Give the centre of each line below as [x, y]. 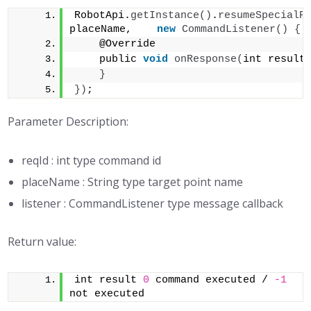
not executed [107, 294]
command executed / [212, 280]
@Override [118, 44]
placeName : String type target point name [133, 182]
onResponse [206, 59]
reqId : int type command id [92, 160]
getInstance [165, 16]
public [109, 59]
